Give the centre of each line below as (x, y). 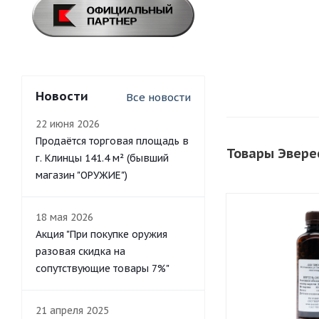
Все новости (158, 97)
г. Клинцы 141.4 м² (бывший (102, 158)
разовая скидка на (80, 251)
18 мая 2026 (64, 217)
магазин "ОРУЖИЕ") (82, 175)
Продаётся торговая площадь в (112, 141)
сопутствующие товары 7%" (103, 268)
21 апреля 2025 (72, 310)
